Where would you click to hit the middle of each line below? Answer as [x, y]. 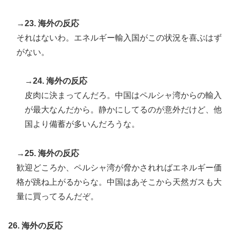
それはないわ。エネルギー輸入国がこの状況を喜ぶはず [119, 37]
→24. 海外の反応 [56, 81]
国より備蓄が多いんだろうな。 [82, 124]
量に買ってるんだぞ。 [57, 197]
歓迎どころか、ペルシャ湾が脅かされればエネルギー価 [119, 168]
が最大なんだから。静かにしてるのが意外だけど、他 [123, 110]
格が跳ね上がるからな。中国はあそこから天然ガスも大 [119, 182]
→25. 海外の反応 [48, 154]
